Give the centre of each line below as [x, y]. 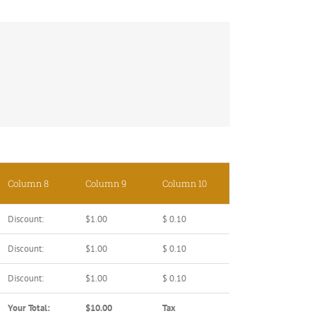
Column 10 [184, 184]
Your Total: [29, 308]
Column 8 [28, 184]
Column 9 [106, 184]
